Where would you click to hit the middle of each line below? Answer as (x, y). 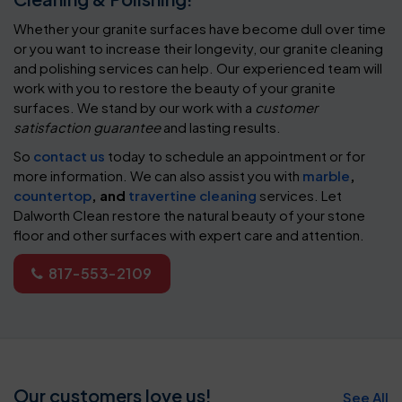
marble (326, 175)
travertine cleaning (192, 195)
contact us (69, 155)
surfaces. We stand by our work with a (134, 107)
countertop (52, 195)
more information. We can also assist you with (158, 175)
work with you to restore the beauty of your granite (175, 87)
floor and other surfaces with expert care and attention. (189, 234)
